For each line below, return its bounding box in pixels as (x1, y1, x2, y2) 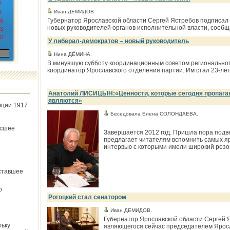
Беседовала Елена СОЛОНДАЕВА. (108, 111, 198, 117)
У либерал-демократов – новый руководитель (48, 37, 189, 45)
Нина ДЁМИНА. (52, 51, 92, 57)
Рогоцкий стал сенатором (48, 194, 126, 201)
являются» (48, 97, 82, 104)
